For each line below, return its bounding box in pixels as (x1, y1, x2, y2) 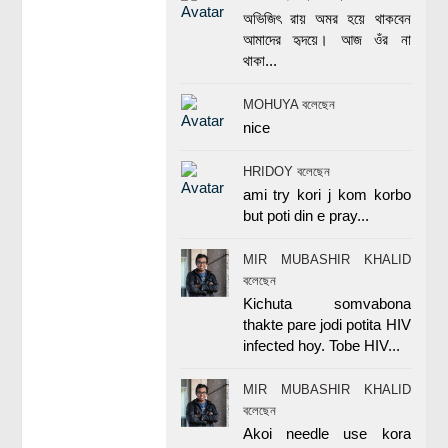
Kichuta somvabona (242, 295, 411, 313)
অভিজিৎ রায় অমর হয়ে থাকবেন (242, 10, 411, 28)
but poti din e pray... (242, 207, 369, 225)
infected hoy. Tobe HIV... (242, 337, 400, 355)
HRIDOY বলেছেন (242, 164, 330, 180)
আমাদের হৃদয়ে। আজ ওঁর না (242, 31, 411, 49)
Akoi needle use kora (242, 425, 411, 443)
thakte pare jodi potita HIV (242, 316, 411, 334)
